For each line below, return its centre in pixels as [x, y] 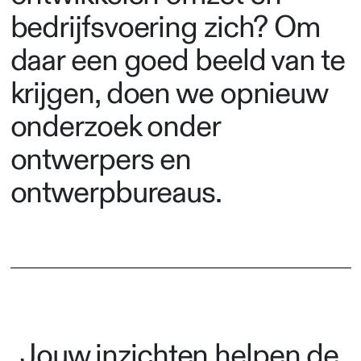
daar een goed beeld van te [177, 61]
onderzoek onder [115, 127]
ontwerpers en [101, 160]
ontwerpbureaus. [116, 193]
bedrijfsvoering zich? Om [166, 28]
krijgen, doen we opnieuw [169, 94]
